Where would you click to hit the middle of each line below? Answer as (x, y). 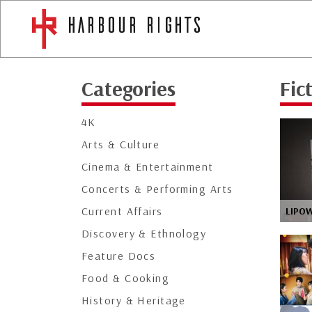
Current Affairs (122, 211)
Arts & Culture (121, 144)
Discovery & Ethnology (144, 233)
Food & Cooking (126, 278)
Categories (128, 88)
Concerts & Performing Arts (157, 189)
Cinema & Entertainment (148, 166)
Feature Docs (119, 256)
